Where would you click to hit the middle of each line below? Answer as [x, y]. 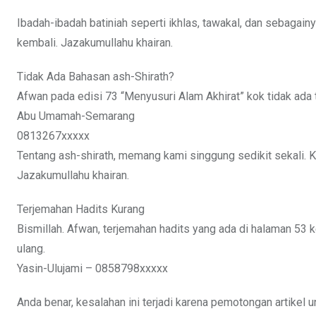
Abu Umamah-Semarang [76, 116]
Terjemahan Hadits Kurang [81, 209]
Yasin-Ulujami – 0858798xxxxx [92, 269]
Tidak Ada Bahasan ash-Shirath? [96, 77]
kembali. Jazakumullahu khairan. [95, 43]
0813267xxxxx [53, 136]
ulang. [31, 249]
